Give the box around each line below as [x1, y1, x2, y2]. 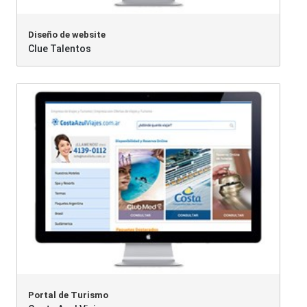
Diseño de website [27, 29, 106, 40]
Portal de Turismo [27, 290, 108, 301]
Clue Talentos [27, 43, 91, 55]
